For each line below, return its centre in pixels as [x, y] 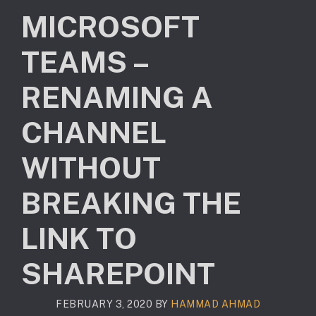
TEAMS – [85, 62]
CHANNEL [94, 132]
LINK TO [79, 238]
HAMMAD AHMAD [215, 304]
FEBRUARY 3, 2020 [104, 304]
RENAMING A [117, 97]
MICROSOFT [110, 26]
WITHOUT [91, 168]
